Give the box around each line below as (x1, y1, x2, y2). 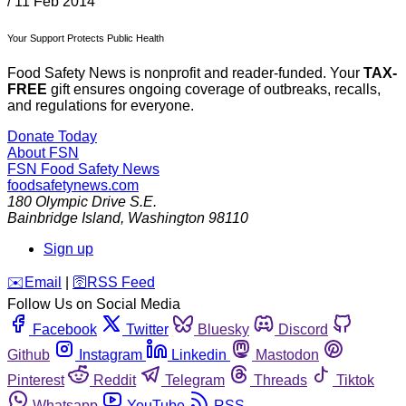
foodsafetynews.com (7, 178, 139, 194)
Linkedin (171, 347, 227, 363)
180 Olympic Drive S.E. (7, 194, 157, 210)
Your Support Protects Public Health (7, 32, 164, 43)
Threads (254, 372, 307, 389)
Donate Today (7, 129, 97, 145)
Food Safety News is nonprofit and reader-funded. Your (7, 65, 363, 82)
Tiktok (336, 372, 374, 389)
